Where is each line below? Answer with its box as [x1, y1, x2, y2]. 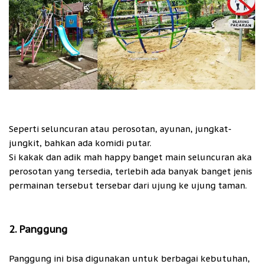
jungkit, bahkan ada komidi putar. [9, 137, 151, 149]
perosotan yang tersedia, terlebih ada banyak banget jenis [9, 166, 252, 177]
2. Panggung [9, 223, 68, 236]
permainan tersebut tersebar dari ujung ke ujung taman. [9, 180, 247, 192]
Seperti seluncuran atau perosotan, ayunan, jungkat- [9, 123, 232, 135]
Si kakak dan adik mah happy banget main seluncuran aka [9, 151, 252, 163]
